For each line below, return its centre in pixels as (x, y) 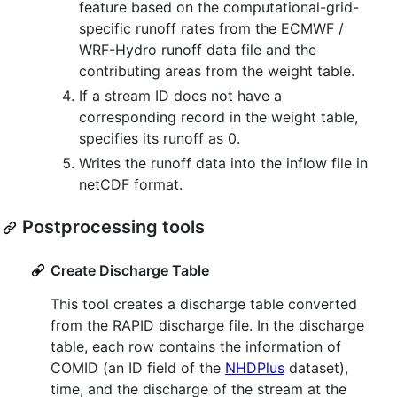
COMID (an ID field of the (138, 368)
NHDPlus (255, 368)
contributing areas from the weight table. (217, 71)
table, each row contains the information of (196, 347)
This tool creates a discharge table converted (204, 304)
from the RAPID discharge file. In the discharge (207, 326)
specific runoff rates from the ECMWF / (211, 29)
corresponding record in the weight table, (218, 117)
